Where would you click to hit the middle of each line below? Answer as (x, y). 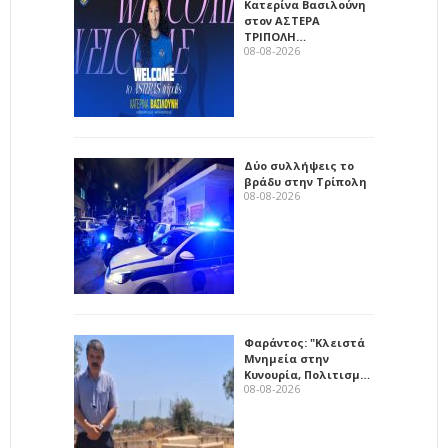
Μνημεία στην (286, 358)
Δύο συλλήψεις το (299, 165)
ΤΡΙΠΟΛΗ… (275, 36)
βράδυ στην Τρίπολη (305, 181)
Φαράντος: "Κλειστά (304, 342)
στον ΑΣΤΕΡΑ (282, 20)
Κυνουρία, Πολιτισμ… (307, 374)
